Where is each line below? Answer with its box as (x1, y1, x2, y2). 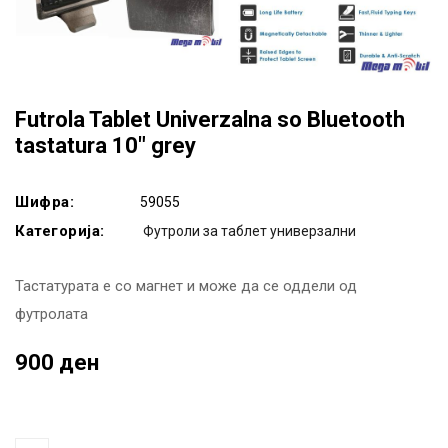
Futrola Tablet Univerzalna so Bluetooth (15, 106, 405, 132)
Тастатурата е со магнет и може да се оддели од (15, 276, 357, 295)
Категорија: (15, 221, 105, 240)
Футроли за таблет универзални (143, 222, 356, 239)
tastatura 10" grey (15, 132, 196, 158)
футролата (15, 304, 88, 323)
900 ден (15, 349, 99, 375)
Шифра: (15, 192, 74, 211)
